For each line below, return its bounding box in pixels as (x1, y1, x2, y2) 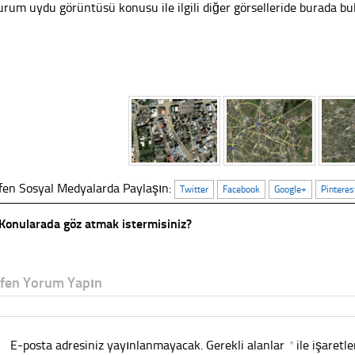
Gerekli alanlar (205, 338, 288, 353)
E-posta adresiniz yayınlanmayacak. (10, 338, 203, 353)
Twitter (180, 184, 209, 196)
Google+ (274, 184, 307, 196)
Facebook (223, 184, 261, 196)
